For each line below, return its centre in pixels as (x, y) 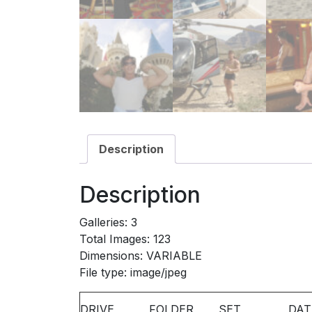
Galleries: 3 (108, 223)
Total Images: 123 (125, 239)
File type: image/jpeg (133, 273)
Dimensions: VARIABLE (141, 256)
